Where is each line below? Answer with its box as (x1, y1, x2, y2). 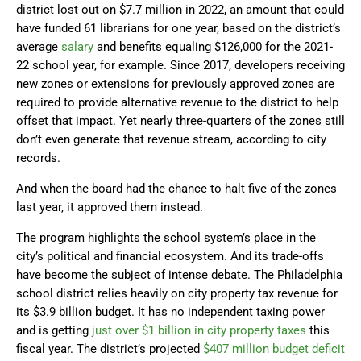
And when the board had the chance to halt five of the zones (16, 181, 337, 197)
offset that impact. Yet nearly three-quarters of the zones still (16, 114, 345, 129)
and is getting (16, 323, 92, 338)
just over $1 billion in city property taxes (92, 323, 306, 338)
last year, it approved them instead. (16, 200, 203, 215)
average (16, 39, 61, 55)
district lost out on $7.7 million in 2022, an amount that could (16, 2, 344, 18)
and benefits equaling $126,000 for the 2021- (93, 39, 333, 55)
